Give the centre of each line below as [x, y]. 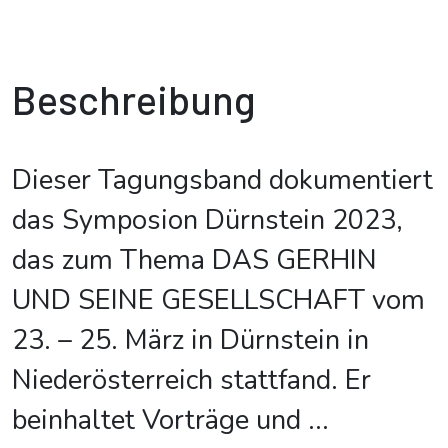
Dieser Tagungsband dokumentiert [222, 180]
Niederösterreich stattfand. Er [191, 380]
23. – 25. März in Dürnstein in [190, 340]
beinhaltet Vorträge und [160, 420]
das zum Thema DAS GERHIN [194, 260]
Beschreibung [134, 99]
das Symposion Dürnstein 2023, [207, 220]
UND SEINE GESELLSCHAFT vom [218, 300]
